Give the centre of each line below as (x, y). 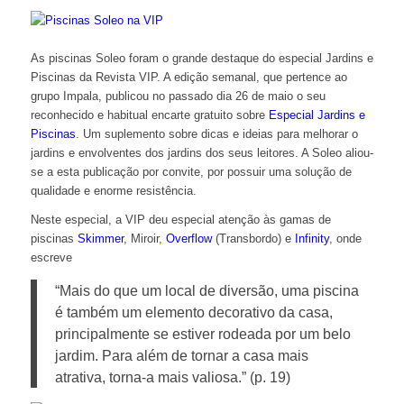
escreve (51, 258)
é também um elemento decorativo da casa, (193, 312)
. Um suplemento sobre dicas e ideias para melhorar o (216, 134)
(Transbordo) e (253, 239)
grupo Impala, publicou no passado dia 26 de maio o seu (178, 96)
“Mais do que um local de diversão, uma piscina (207, 290)
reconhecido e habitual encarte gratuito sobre (149, 115)
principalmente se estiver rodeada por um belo (202, 333)
